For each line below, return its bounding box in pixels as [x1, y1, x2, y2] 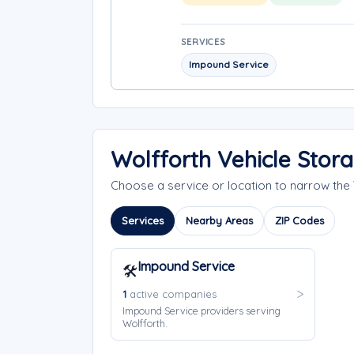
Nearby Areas [186, 214, 253, 227]
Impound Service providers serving [122, 304, 281, 317]
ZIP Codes [275, 214, 324, 227]
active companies [126, 288, 217, 300]
